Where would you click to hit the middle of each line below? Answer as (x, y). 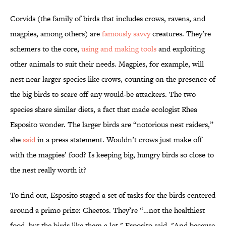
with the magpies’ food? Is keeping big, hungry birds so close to (112, 155)
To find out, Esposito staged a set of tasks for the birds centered (113, 195)
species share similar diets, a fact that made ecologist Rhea (104, 109)
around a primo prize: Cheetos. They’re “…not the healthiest (107, 210)
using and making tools (119, 49)
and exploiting (181, 49)
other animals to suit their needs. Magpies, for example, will (107, 64)
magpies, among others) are (56, 34)
